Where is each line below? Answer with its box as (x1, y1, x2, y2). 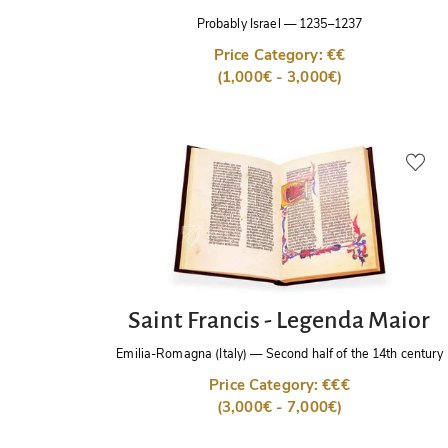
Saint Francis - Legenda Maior (128, 306, 431, 333)
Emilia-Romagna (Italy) (116, 345, 248, 363)
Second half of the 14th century (265, 345, 443, 363)
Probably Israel (196, 15, 281, 33)
